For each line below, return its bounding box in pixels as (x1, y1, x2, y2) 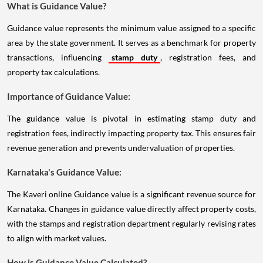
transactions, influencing (7, 52, 109, 62)
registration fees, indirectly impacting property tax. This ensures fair (7, 128, 256, 138)
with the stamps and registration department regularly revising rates (7, 218, 256, 228)
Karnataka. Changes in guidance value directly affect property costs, (7, 204, 256, 214)
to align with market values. (7, 233, 106, 243)
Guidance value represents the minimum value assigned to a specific (7, 23, 256, 33)
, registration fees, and (160, 52, 256, 62)
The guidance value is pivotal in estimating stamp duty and (7, 113, 256, 123)
